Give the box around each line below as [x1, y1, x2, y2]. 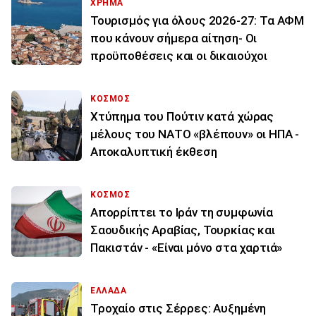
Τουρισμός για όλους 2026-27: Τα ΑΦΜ [90, 13, 305, 28]
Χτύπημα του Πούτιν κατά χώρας [90, 109, 274, 124]
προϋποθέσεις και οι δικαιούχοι [90, 49, 267, 63]
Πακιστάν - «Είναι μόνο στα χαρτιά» [90, 241, 283, 255]
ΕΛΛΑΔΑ [90, 286, 127, 296]
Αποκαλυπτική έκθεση [90, 145, 217, 159]
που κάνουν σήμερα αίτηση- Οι [90, 31, 257, 46]
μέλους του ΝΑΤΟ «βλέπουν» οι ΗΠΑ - [90, 127, 300, 142]
